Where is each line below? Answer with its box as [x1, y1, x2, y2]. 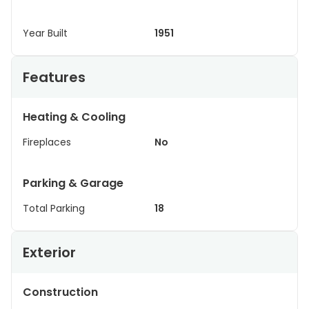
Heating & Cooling [23, 109, 126, 125]
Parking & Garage [23, 175, 123, 191]
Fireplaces [23, 135, 71, 149]
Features [23, 68, 86, 87]
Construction [23, 284, 98, 300]
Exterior [23, 243, 76, 262]
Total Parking [23, 201, 85, 215]
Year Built [23, 26, 68, 40]
